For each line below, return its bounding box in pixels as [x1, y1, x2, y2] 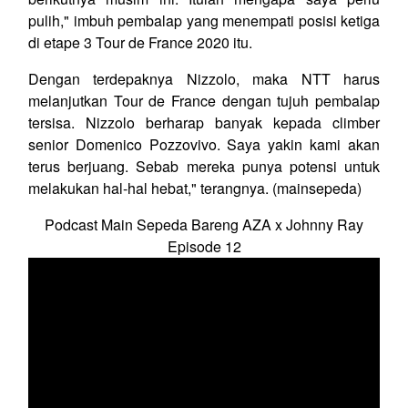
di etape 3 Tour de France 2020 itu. [28, 32, 252, 54]
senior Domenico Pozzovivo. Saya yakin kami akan [28, 134, 380, 156]
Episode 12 [167, 236, 241, 258]
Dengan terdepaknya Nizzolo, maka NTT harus [28, 68, 380, 90]
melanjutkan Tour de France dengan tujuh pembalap [28, 90, 380, 112]
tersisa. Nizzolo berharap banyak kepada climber [28, 112, 380, 134]
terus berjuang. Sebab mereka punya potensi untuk [28, 156, 380, 178]
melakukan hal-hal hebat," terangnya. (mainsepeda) [28, 178, 362, 199]
